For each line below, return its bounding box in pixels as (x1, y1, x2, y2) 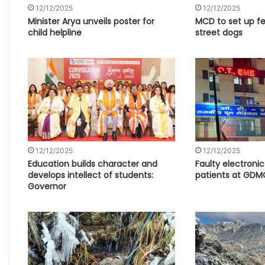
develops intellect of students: (27, 169, 153, 181)
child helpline (27, 27, 82, 39)
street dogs (195, 27, 243, 39)
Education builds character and (27, 157, 157, 170)
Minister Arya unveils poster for (27, 15, 154, 28)
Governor (27, 180, 66, 192)
